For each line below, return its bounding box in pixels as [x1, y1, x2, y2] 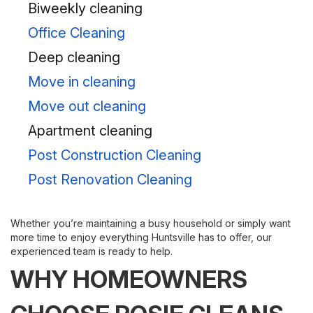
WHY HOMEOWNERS [10, 265, 247, 293]
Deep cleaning [28, 49, 120, 66]
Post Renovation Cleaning [28, 171, 192, 188]
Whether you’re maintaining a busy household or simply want [10, 217, 291, 229]
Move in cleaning [28, 73, 136, 90]
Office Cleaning [28, 24, 125, 41]
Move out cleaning [28, 98, 146, 115]
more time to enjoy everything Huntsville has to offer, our [10, 231, 272, 243]
